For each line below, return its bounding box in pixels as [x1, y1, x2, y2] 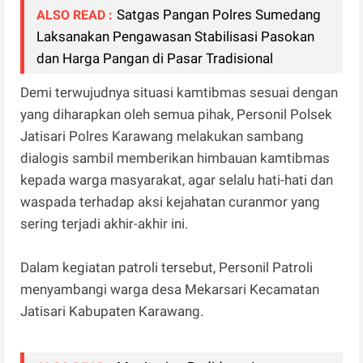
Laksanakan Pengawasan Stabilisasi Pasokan [36, 28, 315, 45]
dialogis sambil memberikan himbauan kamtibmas [20, 150, 331, 167]
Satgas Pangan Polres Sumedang [117, 6, 322, 23]
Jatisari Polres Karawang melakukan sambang [20, 128, 305, 145]
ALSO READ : [36, 7, 113, 23]
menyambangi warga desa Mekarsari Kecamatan [20, 281, 320, 298]
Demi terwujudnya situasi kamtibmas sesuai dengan [20, 84, 339, 101]
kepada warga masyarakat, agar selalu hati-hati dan [20, 172, 334, 189]
